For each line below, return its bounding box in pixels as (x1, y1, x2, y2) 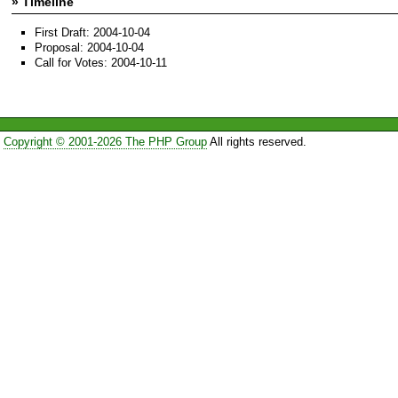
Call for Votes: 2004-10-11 (35, 56, 167, 70)
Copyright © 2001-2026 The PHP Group (3, 134, 207, 148)
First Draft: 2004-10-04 (35, 25, 150, 39)
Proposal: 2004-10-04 (35, 41, 144, 55)
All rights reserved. (206, 134, 306, 148)
